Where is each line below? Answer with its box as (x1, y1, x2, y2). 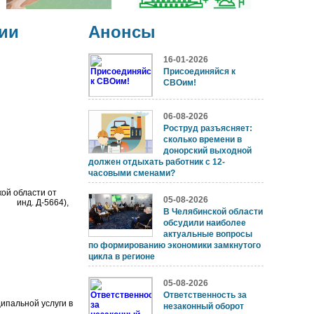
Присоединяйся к (163, 67, 235, 77)
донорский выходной (163, 146, 252, 156)
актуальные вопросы (163, 229, 252, 240)
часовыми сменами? (88, 168, 175, 179)
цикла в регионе (88, 252, 155, 262)
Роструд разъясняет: (163, 123, 252, 134)
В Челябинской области (163, 207, 263, 217)
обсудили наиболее (163, 218, 246, 228)
